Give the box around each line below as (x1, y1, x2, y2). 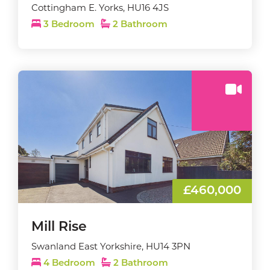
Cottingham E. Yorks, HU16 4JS (31, 2, 169, 13)
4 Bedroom (41, 259, 98, 268)
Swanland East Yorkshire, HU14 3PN (31, 240, 190, 252)
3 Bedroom (41, 20, 97, 30)
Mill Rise (31, 221, 87, 234)
